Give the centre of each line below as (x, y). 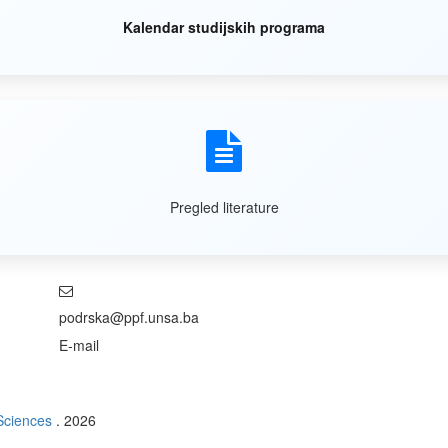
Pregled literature (224, 207)
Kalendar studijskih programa (224, 27)
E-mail (79, 345)
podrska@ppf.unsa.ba (129, 317)
